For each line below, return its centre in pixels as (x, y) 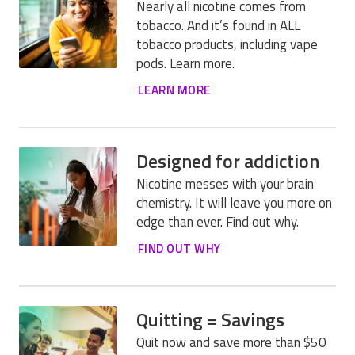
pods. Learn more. (185, 63)
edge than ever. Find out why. (218, 221)
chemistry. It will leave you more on (234, 202)
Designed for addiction (228, 160)
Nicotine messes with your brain (225, 183)
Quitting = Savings (210, 319)
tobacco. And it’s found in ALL (218, 25)
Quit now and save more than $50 (231, 342)
